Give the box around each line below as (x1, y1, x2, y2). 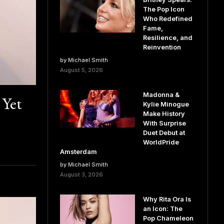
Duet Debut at (142, 129, 185, 136)
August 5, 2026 (59, 66, 103, 73)
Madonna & (142, 91, 179, 98)
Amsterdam (59, 148, 97, 155)
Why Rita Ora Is (142, 195, 191, 203)
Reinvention (142, 43, 181, 51)
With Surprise (142, 119, 186, 127)
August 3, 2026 (59, 171, 103, 178)
